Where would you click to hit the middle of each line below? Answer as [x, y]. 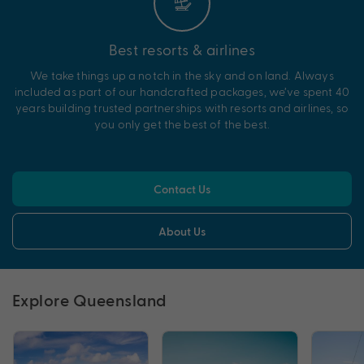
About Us [182, 231]
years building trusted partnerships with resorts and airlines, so [182, 107]
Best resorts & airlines [182, 49]
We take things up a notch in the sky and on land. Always [182, 75]
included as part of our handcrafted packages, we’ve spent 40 [182, 91]
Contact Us [182, 188]
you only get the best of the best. [182, 123]
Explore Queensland [89, 299]
